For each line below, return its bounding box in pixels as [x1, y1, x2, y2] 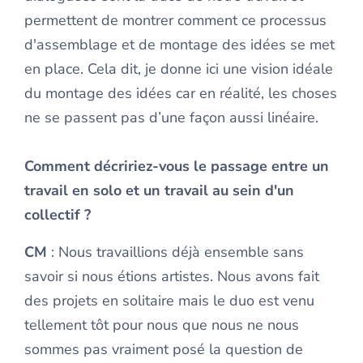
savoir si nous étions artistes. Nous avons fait [24, 267, 319, 287]
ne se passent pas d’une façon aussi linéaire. [24, 108, 318, 128]
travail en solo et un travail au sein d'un [24, 181, 294, 201]
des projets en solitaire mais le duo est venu [24, 291, 314, 311]
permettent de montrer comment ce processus [24, 11, 327, 31]
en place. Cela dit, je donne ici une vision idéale [24, 59, 333, 79]
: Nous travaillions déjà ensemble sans [47, 242, 304, 263]
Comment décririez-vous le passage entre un [24, 156, 329, 177]
